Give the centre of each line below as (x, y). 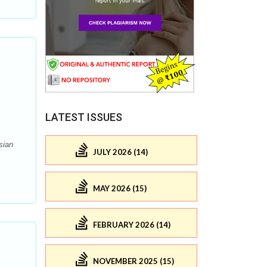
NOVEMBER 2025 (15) (133, 261)
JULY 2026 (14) (120, 152)
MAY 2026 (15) (120, 188)
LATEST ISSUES (84, 117)
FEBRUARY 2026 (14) (132, 224)
